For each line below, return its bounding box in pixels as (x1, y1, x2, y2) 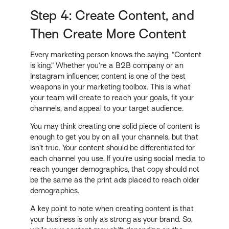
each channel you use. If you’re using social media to (30, 154, 205, 163)
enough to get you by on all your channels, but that (30, 132, 199, 141)
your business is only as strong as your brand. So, (30, 215, 193, 223)
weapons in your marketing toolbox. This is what (30, 82, 191, 91)
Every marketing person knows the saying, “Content (30, 50, 202, 59)
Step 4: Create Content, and (30, 8, 195, 24)
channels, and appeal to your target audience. (30, 104, 184, 112)
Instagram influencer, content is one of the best (30, 72, 186, 80)
